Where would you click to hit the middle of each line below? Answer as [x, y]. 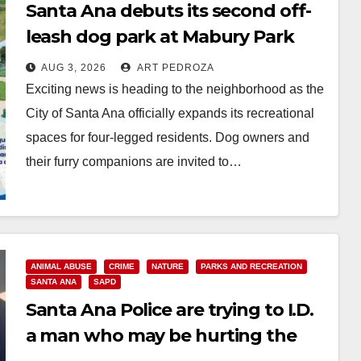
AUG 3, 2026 [73, 68]
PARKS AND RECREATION [251, 266]
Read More [65, 199]
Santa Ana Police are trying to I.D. [170, 310]
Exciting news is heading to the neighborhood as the [174, 89]
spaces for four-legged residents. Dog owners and [167, 137]
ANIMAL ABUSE [61, 266]
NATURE [167, 266]
